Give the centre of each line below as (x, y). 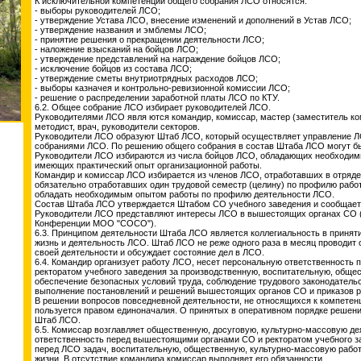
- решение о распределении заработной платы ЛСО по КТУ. (157, 98)
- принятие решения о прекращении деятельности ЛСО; (149, 39)
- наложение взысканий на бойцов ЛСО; (116, 49)
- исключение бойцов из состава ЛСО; (113, 68)
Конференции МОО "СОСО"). (95, 223)
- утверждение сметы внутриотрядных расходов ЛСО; (146, 78)
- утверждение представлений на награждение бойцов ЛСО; (158, 59)
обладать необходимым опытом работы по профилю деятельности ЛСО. (185, 194)
